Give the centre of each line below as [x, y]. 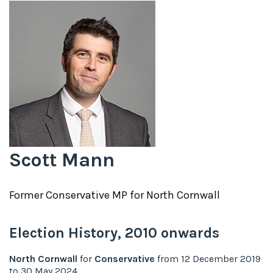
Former [27, 195]
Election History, [67, 232]
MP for [128, 195]
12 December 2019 [221, 258]
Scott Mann [62, 160]
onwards [188, 232]
